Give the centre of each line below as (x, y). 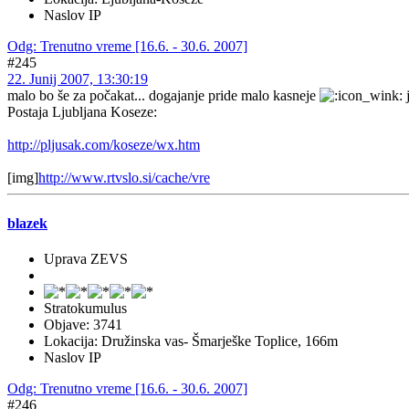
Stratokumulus (85, 308)
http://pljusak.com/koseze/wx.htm (104, 145)
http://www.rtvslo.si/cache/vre (124, 178)
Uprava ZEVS (86, 258)
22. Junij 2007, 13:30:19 (78, 79)
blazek (27, 223)
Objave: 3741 (83, 324)
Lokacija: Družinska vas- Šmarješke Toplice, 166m (191, 341)
